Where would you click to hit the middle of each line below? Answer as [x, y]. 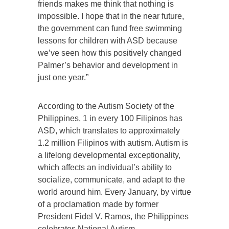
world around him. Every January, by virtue [114, 192]
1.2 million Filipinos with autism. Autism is [113, 143]
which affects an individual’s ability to [105, 167]
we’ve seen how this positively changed [110, 53]
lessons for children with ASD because [108, 40]
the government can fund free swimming [110, 28]
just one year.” [64, 77]
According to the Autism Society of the [106, 106]
